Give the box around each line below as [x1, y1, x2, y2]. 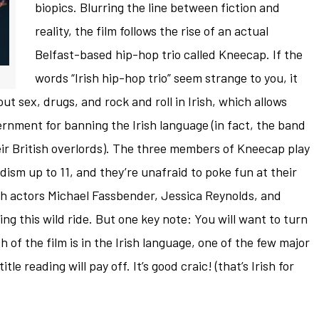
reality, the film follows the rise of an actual [35, 23, 268, 39]
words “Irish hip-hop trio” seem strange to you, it [35, 70, 298, 86]
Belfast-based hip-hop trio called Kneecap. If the [35, 46, 303, 63]
